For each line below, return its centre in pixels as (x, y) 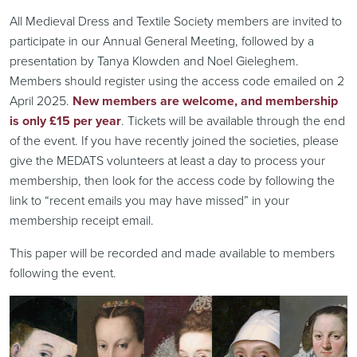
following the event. (63, 272)
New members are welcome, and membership (205, 100)
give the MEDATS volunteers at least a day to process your (167, 160)
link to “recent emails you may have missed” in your (149, 200)
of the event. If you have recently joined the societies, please (174, 140)
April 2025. (41, 100)
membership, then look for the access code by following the (172, 180)
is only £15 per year (65, 120)
